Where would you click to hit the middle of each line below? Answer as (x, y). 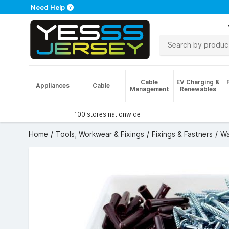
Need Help (48, 7)
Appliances (52, 86)
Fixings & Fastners (182, 134)
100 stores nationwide (107, 114)
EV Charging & (198, 82)
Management (149, 89)
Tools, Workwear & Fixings (100, 134)
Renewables (198, 89)
